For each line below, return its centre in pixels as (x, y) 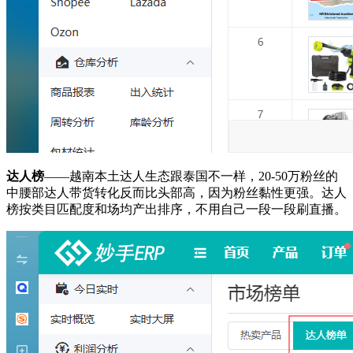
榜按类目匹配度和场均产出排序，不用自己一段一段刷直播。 (176, 209)
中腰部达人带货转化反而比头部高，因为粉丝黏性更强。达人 (176, 193)
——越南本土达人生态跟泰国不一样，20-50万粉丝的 (191, 176)
